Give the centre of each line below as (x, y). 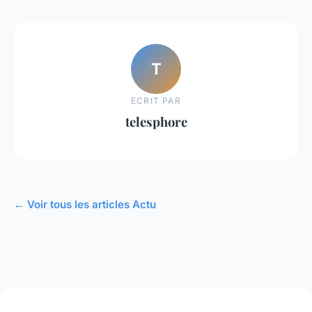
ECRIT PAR (156, 101)
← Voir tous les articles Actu (85, 204)
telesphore (156, 122)
